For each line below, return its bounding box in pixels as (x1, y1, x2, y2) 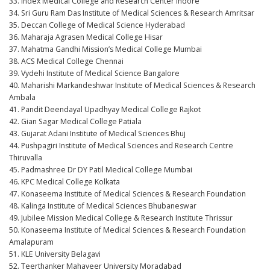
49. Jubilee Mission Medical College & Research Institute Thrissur (9, 213, 233, 223)
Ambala (9, 92, 36, 102)
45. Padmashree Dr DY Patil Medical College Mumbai (9, 165, 192, 175)
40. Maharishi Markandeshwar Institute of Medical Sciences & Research (9, 80, 256, 90)
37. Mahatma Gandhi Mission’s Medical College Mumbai (9, 44, 202, 54)
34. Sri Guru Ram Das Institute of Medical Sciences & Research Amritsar (9, 8, 254, 18)
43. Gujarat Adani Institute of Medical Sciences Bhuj (9, 128, 186, 139)
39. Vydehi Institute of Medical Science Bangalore (9, 68, 180, 78)
